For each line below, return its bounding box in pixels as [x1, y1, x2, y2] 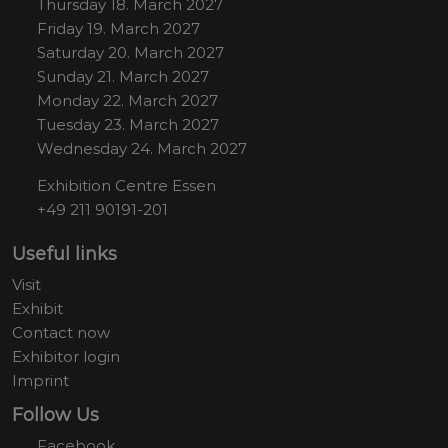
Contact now [12, 322, 110, 342]
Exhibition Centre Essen [37, 175, 216, 195]
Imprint [12, 370, 69, 390]
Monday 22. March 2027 [37, 90, 218, 110]
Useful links [12, 242, 117, 265]
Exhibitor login [12, 346, 120, 366]
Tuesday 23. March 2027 [37, 114, 219, 134]
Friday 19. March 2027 [37, 18, 200, 38]
